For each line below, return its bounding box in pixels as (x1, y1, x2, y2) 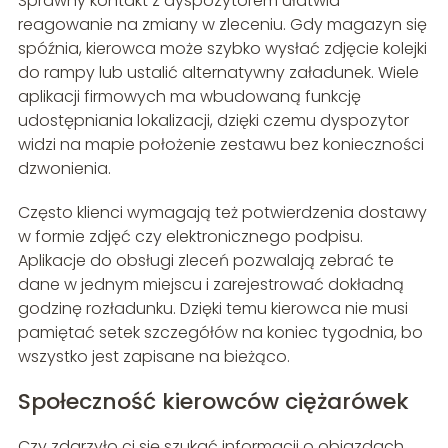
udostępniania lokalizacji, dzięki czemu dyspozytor (17, 109, 409, 133)
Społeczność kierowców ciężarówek (17, 386, 409, 418)
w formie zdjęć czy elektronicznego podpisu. (17, 225, 363, 249)
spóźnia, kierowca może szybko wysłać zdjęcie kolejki (17, 37, 427, 61)
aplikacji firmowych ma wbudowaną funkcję (17, 85, 361, 109)
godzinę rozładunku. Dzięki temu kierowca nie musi (17, 297, 408, 321)
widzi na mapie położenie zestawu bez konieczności (17, 133, 424, 157)
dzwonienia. (17, 157, 111, 181)
